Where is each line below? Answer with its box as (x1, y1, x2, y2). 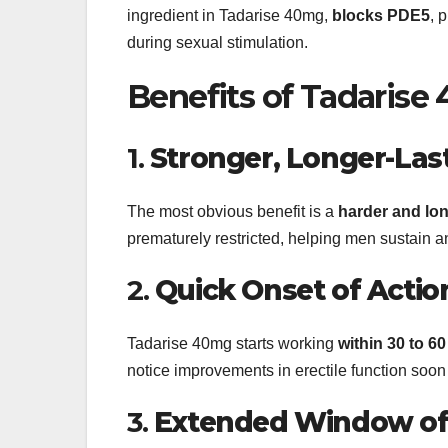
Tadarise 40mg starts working (127, 335, 338, 353)
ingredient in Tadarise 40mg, (127, 7, 332, 25)
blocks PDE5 (332, 7, 430, 25)
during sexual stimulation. (127, 34, 308, 52)
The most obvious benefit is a (127, 202, 338, 220)
